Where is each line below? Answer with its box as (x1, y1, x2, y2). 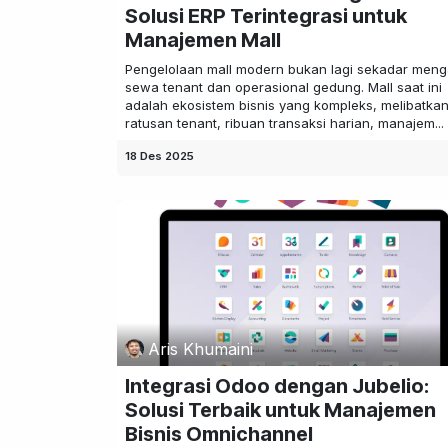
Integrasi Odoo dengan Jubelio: (125, 374, 429, 399)
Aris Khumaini (148, 338, 254, 359)
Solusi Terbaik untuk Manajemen (125, 398, 436, 423)
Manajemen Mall (125, 27, 281, 52)
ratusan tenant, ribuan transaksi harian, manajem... (125, 114, 444, 131)
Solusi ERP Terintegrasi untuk (125, 3, 407, 28)
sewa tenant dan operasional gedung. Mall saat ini (125, 78, 442, 95)
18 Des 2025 (125, 148, 194, 163)
